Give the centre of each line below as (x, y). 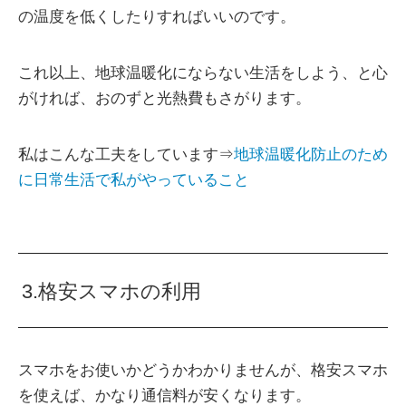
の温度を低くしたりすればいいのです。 (157, 16)
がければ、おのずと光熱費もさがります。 (164, 98)
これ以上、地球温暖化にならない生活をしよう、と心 (203, 72)
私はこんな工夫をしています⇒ (126, 154)
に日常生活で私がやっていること (134, 179)
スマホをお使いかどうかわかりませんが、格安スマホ (203, 370)
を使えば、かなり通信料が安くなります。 (164, 395)
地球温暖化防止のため (311, 154)
